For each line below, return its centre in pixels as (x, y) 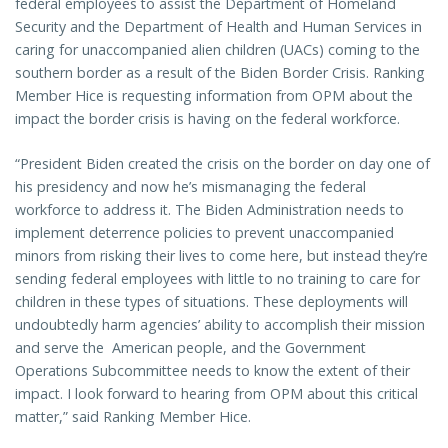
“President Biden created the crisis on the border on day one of (222, 163)
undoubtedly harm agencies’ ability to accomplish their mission (220, 324)
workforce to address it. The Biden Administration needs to (209, 209)
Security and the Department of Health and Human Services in (218, 26)
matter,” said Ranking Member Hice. (137, 416)
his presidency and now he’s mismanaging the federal (190, 186)
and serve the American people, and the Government (190, 347)
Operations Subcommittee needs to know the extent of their (212, 370)
